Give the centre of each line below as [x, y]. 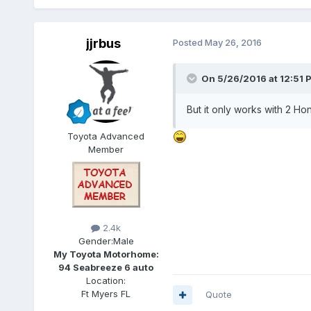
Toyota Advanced [106, 136]
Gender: [95, 241]
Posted [188, 43]
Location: [106, 281]
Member [106, 150]
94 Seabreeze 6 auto [106, 268]
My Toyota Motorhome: [106, 254]
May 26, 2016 [233, 43]
